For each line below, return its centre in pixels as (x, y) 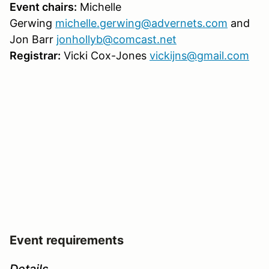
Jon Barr (33, 39)
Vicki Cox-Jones (105, 55)
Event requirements (67, 240)
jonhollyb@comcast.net (116, 39)
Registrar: (35, 55)
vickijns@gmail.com (199, 55)
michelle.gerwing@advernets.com (141, 23)
